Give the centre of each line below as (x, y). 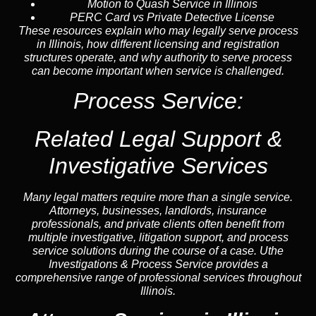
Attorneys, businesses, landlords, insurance (158, 211)
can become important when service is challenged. (158, 71)
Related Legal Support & (158, 139)
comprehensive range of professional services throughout (158, 278)
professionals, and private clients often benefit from (158, 224)
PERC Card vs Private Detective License (172, 17)
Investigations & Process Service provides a (158, 265)
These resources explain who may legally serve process (158, 30)
